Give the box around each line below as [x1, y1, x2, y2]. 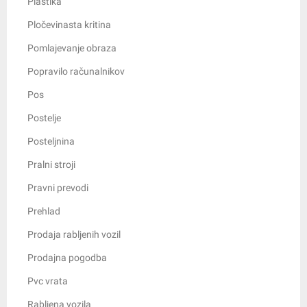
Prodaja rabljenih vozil [27, 229, 121, 241]
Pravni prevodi [27, 182, 88, 194]
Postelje [27, 112, 61, 124]
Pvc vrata [27, 275, 68, 287]
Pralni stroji [27, 159, 75, 171]
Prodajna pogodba [27, 252, 107, 264]
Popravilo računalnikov [27, 66, 125, 77]
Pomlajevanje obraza [27, 42, 116, 54]
